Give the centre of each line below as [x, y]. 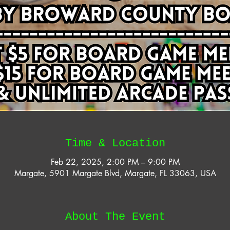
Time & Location [115, 143]
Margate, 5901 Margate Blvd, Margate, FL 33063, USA [115, 173]
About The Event [115, 217]
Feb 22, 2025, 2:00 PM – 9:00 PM [115, 162]
